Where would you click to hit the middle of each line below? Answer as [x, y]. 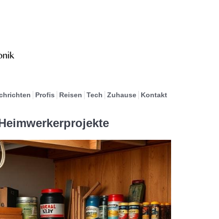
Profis [45, 95]
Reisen [70, 95]
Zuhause [121, 95]
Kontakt [154, 95]
